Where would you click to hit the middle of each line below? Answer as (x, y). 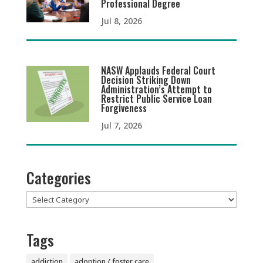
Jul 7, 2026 (122, 126)
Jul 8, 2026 (122, 21)
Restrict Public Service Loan (157, 99)
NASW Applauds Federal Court (159, 71)
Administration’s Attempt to (157, 90)
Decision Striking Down (146, 80)
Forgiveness (124, 108)
